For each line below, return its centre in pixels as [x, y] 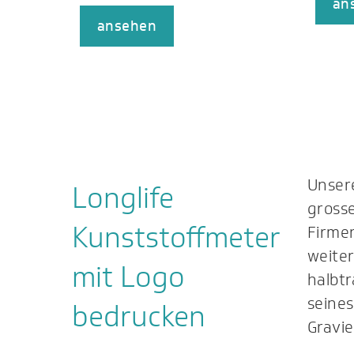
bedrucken [138, 316]
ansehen [126, 26]
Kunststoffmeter [176, 237]
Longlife [122, 198]
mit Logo [128, 277]
